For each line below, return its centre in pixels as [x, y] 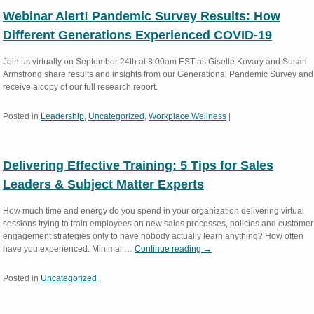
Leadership [62, 116]
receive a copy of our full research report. [82, 87]
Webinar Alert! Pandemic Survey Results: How [142, 16]
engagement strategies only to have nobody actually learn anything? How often [153, 236]
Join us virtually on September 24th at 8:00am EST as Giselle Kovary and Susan [155, 62]
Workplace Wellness [187, 116]
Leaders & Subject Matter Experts [103, 184]
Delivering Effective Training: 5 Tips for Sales [138, 165]
